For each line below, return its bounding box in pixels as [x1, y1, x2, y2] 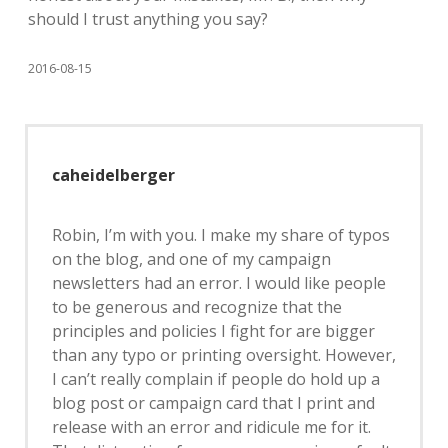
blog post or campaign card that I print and [52, 391, 375, 414]
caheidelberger [52, 163, 175, 186]
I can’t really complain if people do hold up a [52, 367, 380, 390]
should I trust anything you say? [28, 7, 268, 30]
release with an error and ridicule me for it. [52, 415, 371, 438]
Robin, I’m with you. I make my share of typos [52, 223, 390, 246]
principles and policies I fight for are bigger [52, 319, 375, 342]
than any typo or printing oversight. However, [52, 343, 396, 366]
